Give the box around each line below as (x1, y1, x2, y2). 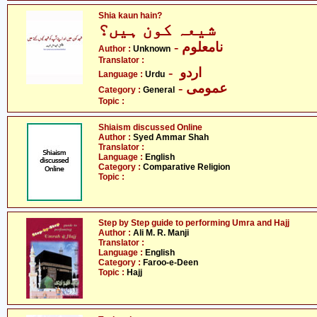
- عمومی (186, 81, 227, 96)
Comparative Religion (143, 162, 230, 172)
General (143, 85, 175, 95)
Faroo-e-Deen (143, 258, 198, 267)
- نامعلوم (182, 40, 223, 54)
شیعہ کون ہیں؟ (98, 21, 216, 39)
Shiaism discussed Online (98, 122, 202, 132)
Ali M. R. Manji (133, 228, 189, 238)
